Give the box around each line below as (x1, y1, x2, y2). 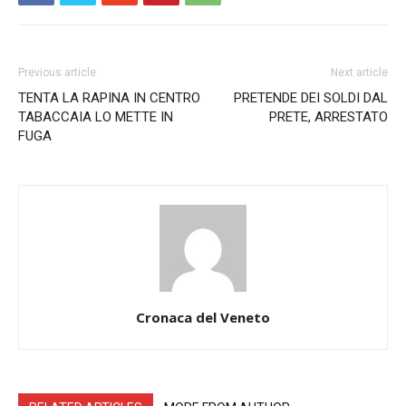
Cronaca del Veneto (136, 308, 270, 326)
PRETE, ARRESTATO (269, 109, 388, 125)
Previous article (18, 66, 96, 79)
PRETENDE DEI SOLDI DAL (234, 90, 388, 106)
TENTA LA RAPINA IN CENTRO (18, 90, 200, 106)
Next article (331, 66, 388, 79)
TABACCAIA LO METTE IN (18, 109, 173, 125)
